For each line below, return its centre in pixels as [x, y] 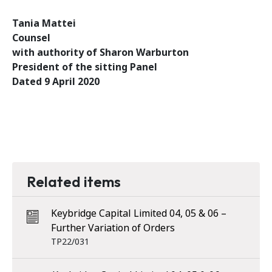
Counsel [31, 38]
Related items [74, 182]
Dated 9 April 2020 [56, 82]
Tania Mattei [44, 23]
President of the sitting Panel [85, 67]
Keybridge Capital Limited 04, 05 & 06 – [139, 213]
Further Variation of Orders [113, 228]
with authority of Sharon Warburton [100, 53]
